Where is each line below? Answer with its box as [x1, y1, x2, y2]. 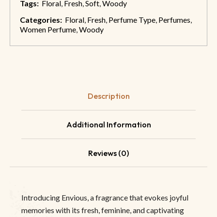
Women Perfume [20, 25, 76, 34]
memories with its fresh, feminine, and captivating [21, 205, 184, 215]
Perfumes [158, 15, 190, 25]
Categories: [20, 15, 62, 25]
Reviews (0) [88, 148, 129, 158]
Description [87, 91, 130, 101]
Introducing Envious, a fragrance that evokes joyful [21, 193, 188, 202]
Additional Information [66, 120, 151, 130]
